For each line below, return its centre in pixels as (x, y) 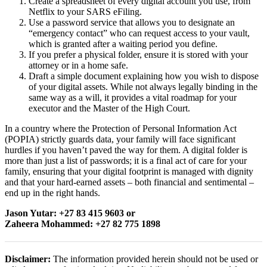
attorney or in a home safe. (78, 66)
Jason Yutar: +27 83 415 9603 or (70, 213)
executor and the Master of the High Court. (109, 108)
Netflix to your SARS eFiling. (85, 12)
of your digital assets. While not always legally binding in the (143, 87)
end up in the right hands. (52, 193)
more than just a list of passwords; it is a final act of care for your (126, 161)
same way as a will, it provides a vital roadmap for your (133, 98)
